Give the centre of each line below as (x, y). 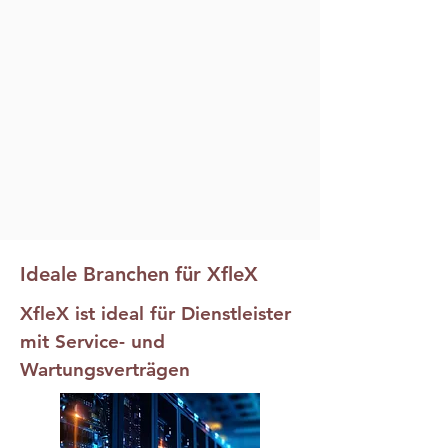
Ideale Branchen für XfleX (139, 274)
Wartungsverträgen (105, 369)
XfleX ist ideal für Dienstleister (155, 313)
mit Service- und (92, 341)
